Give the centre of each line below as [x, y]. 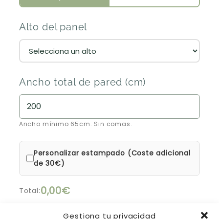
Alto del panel [53, 27]
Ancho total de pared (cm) [82, 82]
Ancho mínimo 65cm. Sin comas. [76, 124]
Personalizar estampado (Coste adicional [112, 153]
